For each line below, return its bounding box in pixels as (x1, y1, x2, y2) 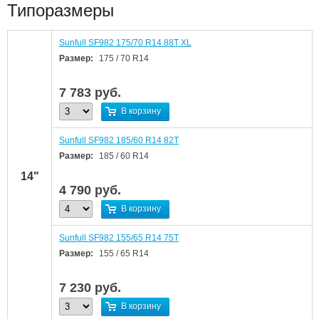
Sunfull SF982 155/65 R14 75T (59, 233, 179, 243)
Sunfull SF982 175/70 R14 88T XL (59, 38, 192, 48)
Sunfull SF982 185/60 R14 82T (59, 135, 179, 145)
